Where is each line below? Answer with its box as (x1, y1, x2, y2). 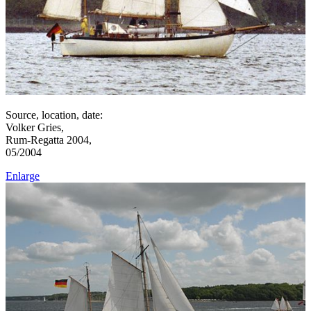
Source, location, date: (6, 109, 103, 121)
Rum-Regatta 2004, (6, 134, 92, 146)
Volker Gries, (6, 121, 64, 134)
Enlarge (6, 170, 40, 183)
